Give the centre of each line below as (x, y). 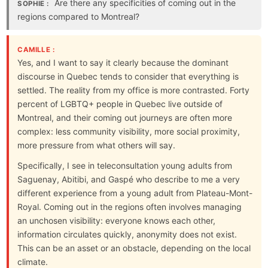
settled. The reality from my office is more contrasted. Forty (134, 90)
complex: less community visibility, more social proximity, (129, 131)
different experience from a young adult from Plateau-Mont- (135, 193)
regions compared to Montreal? (79, 16)
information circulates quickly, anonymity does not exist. (127, 234)
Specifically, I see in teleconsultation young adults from (125, 165)
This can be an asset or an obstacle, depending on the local (134, 248)
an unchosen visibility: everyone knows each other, (117, 220)
